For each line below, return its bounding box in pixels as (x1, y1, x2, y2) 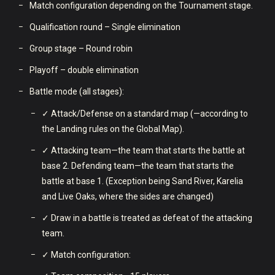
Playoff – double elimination (29, 64, 139, 75)
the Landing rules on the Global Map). (42, 123, 184, 134)
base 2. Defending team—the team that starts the (42, 160, 234, 171)
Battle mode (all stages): (29, 86, 124, 96)
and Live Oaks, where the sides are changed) (42, 191, 214, 201)
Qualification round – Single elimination (29, 21, 180, 32)
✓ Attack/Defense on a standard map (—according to (42, 108, 248, 118)
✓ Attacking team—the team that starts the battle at (42, 145, 245, 155)
